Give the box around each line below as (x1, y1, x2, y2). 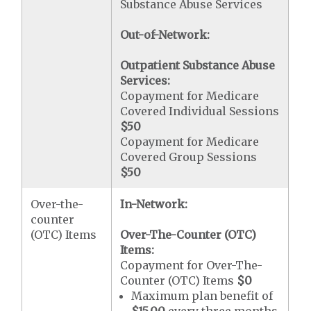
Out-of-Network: (120, 27, 210, 42)
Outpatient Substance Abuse (120, 58, 276, 72)
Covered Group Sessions (120, 149, 258, 164)
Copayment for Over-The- (120, 258, 263, 272)
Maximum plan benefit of (131, 288, 274, 303)
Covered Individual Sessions (120, 103, 280, 118)
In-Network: (120, 196, 188, 211)
